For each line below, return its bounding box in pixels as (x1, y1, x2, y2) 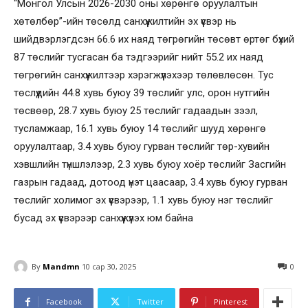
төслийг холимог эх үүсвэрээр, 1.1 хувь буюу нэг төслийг (14, 193, 273, 206)
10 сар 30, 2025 (82, 261, 136, 272)
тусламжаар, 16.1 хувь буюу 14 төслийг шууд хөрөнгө (14, 122, 266, 135)
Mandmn (43, 261, 80, 272)
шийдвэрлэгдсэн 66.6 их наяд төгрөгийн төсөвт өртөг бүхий (14, 32, 294, 45)
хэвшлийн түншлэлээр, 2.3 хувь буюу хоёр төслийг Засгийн (14, 157, 286, 170)
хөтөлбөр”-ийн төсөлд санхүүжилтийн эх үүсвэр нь (14, 14, 236, 27)
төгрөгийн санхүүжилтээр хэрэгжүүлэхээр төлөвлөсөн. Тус (14, 68, 274, 81)
